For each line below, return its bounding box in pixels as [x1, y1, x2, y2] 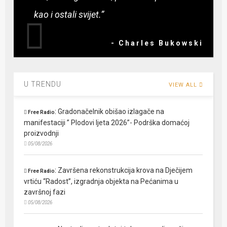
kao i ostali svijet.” [34, 9, 104, 20]
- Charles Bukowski [110, 39, 203, 47]
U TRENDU [24, 80, 62, 88]
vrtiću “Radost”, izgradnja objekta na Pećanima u [24, 177, 179, 185]
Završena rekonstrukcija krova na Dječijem [58, 166, 193, 174]
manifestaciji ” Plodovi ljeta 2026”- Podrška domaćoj [24, 118, 190, 127]
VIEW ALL [168, 81, 199, 88]
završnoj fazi [24, 187, 66, 196]
